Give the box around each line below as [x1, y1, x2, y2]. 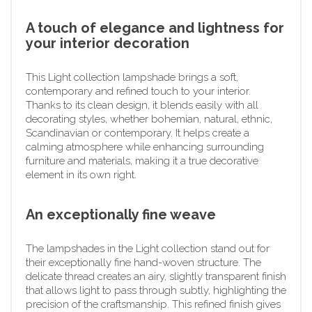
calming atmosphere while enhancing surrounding [26, 140, 264, 153]
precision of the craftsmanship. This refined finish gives [26, 297, 281, 311]
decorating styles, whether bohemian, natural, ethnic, [26, 112, 272, 125]
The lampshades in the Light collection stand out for [26, 242, 270, 255]
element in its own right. [26, 168, 136, 181]
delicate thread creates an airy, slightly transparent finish [26, 270, 286, 283]
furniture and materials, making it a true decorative [26, 154, 258, 167]
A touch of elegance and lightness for [26, 19, 284, 36]
